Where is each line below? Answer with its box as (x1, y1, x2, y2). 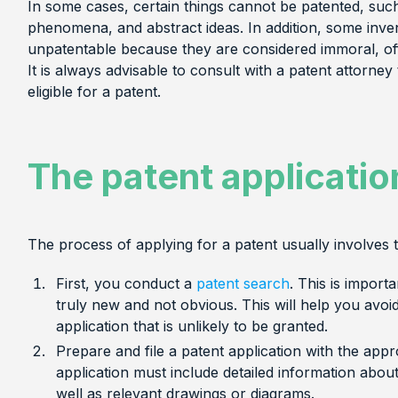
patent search (195, 274, 290, 292)
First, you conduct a (55, 274, 196, 292)
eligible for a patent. (27, 82, 161, 100)
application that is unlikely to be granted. (55, 316, 328, 335)
